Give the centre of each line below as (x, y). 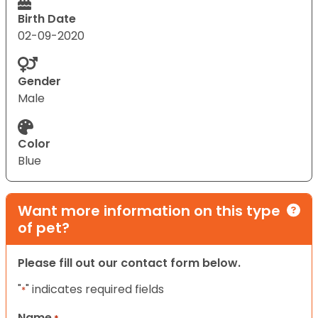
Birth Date (47, 18)
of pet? (44, 227)
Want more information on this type (149, 210)
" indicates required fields (95, 289)
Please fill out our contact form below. (129, 263)
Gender (39, 81)
